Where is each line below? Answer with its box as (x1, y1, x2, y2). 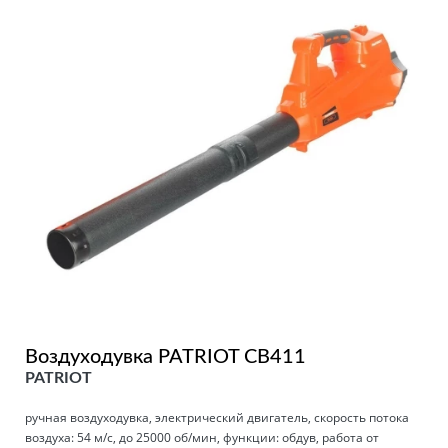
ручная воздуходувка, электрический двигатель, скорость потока (25, 408, 409, 426)
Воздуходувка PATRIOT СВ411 (25, 346, 306, 367)
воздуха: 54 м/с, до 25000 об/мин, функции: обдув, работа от (25, 428, 379, 446)
